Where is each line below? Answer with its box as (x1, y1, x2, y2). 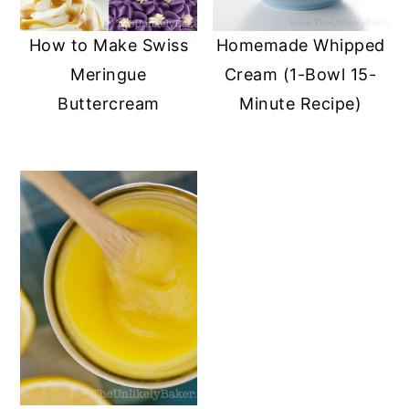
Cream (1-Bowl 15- (224, 64, 377, 84)
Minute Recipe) (239, 93, 362, 113)
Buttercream (58, 93, 160, 113)
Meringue (70, 64, 147, 84)
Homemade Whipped (215, 35, 385, 55)
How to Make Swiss (28, 35, 189, 55)
